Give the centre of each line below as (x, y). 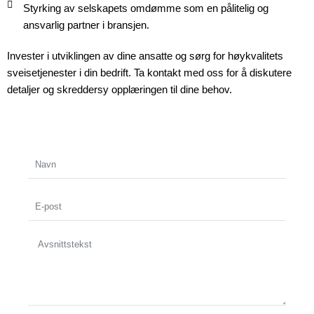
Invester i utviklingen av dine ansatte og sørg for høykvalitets (145, 56)
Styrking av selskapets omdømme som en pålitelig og (145, 8)
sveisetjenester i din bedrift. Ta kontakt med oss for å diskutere (149, 73)
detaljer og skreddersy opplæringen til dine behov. (120, 89)
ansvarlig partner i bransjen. (86, 25)
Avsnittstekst (57, 243)
